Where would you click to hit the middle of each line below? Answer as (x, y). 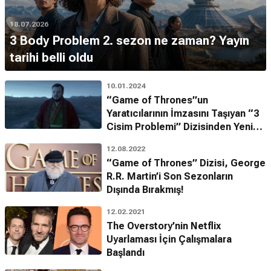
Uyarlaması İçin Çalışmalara (169, 240)
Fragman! (128, 140)
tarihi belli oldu (51, 58)
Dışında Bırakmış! (145, 190)
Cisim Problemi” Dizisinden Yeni (180, 127)
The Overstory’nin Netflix (164, 226)
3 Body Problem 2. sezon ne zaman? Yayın (129, 41)
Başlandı (126, 253)
